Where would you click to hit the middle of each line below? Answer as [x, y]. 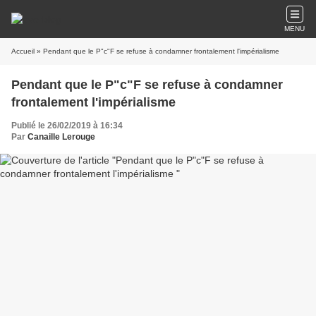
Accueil [23, 51]
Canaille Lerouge [61, 137]
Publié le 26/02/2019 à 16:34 [67, 126]
